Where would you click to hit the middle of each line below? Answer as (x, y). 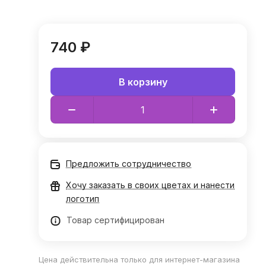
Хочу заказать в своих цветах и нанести (151, 185)
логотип (83, 199)
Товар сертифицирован (116, 220)
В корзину (143, 82)
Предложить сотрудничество (129, 164)
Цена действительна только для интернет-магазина (140, 259)
